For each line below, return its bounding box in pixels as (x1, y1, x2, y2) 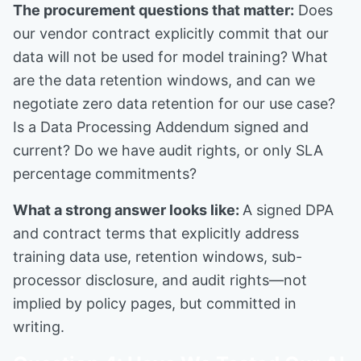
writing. (13, 318, 64, 335)
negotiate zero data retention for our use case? (13, 95, 335, 112)
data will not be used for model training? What (13, 48, 328, 65)
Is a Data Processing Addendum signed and (13, 118, 309, 135)
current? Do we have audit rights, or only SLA (13, 142, 323, 159)
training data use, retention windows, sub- (13, 248, 302, 265)
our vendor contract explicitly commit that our (13, 25, 329, 42)
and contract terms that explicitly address (13, 225, 299, 242)
